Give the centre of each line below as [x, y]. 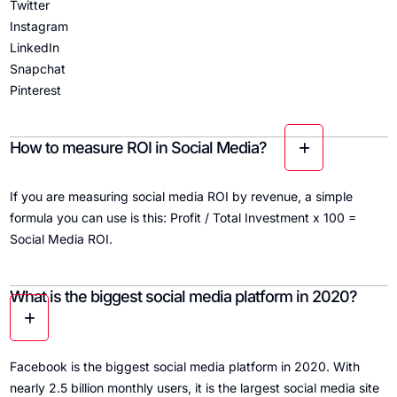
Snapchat [37, 69]
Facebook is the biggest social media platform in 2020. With [184, 367]
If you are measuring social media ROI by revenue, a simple [181, 197]
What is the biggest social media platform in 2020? [183, 297]
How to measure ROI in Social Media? [138, 148]
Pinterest [35, 90]
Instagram [39, 27]
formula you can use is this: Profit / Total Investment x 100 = [183, 218]
